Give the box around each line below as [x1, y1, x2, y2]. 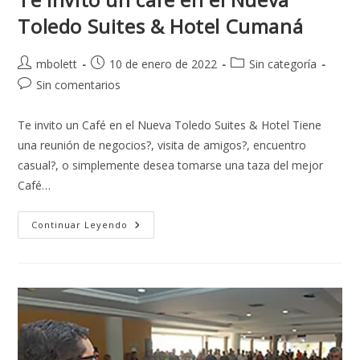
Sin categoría [249, 56, 317, 72]
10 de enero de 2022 [109, 56, 218, 72]
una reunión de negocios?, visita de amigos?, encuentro [18, 137, 307, 153]
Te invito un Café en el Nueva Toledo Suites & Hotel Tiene [18, 117, 322, 133]
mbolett [36, 56, 78, 72]
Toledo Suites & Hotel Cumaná [18, 13, 304, 40]
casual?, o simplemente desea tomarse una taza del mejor [18, 157, 324, 174]
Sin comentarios [36, 77, 121, 93]
